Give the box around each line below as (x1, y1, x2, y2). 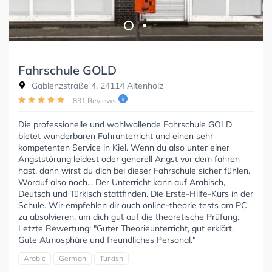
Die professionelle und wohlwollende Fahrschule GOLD (18, 118, 232, 130)
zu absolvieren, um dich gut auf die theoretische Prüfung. (18, 211, 239, 222)
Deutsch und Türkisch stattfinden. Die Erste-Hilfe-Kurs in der (18, 188, 253, 199)
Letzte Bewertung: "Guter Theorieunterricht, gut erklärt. (18, 222, 234, 234)
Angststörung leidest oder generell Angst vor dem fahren (18, 153, 240, 165)
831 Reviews (73, 95, 116, 105)
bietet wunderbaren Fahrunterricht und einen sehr (18, 130, 213, 141)
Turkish (100, 253, 123, 263)
